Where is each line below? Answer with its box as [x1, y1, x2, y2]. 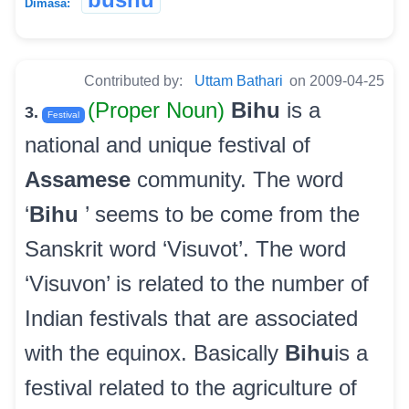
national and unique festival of [25, 132, 310, 158]
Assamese [25, 167, 131, 193]
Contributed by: [84, 73, 186, 89]
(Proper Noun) [88, 98, 231, 123]
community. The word [131, 167, 343, 193]
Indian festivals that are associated [25, 306, 358, 331]
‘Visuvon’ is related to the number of [25, 271, 369, 297]
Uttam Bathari [194, 73, 283, 89]
